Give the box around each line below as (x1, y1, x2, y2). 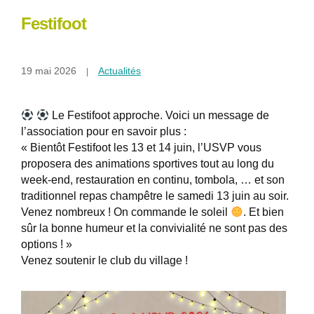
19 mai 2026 (21, 65, 76, 77)
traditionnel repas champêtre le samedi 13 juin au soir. (21, 190, 289, 203)
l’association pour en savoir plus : (21, 125, 186, 138)
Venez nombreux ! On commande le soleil (21, 206, 231, 219)
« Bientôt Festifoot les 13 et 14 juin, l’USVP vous (21, 142, 261, 154)
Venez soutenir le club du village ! (21, 254, 188, 267)
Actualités (98, 65, 141, 77)
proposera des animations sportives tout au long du (21, 158, 274, 170)
